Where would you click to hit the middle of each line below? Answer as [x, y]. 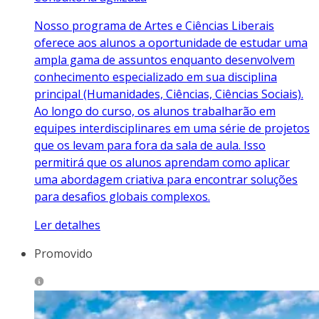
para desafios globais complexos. [122, 196]
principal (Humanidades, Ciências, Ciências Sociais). [169, 94]
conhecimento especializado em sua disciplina [156, 77]
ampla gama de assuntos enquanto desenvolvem [164, 59]
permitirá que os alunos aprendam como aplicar [162, 162]
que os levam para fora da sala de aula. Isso [150, 145]
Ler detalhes [67, 225]
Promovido [63, 253]
